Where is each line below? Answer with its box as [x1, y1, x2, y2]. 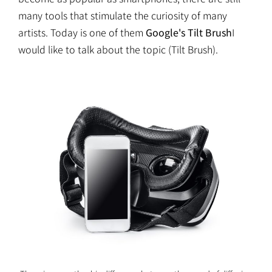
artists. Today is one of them [18, 25, 146, 40]
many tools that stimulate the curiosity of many [18, 8, 227, 23]
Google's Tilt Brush [146, 25, 232, 40]
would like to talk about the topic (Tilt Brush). [18, 42, 218, 57]
